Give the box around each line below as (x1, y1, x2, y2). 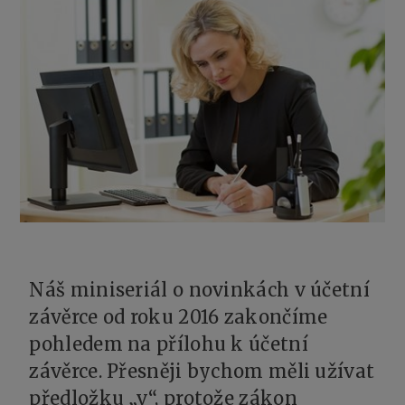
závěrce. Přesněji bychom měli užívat (29, 359, 375, 382)
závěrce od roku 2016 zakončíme (29, 305, 328, 328)
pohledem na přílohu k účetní (29, 332, 308, 355)
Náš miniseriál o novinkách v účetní (29, 278, 370, 301)
